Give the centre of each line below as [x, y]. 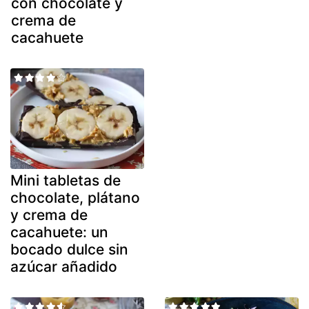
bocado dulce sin [69, 249]
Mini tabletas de [66, 180]
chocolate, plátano [75, 197]
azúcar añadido [64, 266]
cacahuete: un [59, 232]
